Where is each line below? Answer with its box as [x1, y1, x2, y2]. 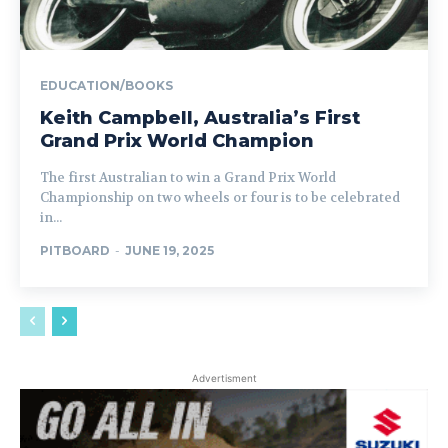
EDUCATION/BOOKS [40, 78, 173, 94]
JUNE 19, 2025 [125, 243, 214, 259]
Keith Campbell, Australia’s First [40, 107, 360, 130]
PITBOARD [40, 243, 110, 259]
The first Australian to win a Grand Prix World [40, 169, 336, 187]
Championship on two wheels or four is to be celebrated [40, 189, 400, 207]
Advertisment [191, 372, 257, 385]
